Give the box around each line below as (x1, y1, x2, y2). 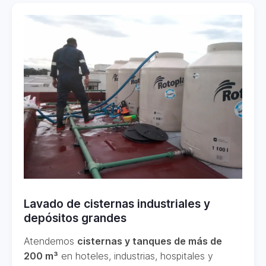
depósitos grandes (24, 211, 126, 225)
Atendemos (24, 235, 77, 247)
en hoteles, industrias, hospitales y (58, 250, 213, 262)
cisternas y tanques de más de (77, 235, 222, 247)
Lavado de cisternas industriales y (24, 197, 210, 211)
